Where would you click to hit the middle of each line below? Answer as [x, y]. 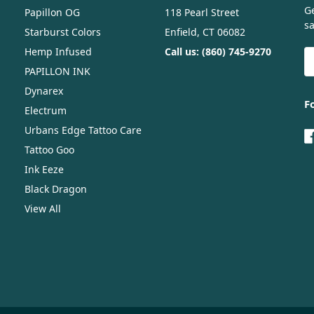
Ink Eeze [44, 170]
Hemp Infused [58, 52]
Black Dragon [56, 189]
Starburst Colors [63, 32]
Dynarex [44, 91]
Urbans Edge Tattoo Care [83, 130]
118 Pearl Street [202, 13]
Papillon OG [52, 13]
